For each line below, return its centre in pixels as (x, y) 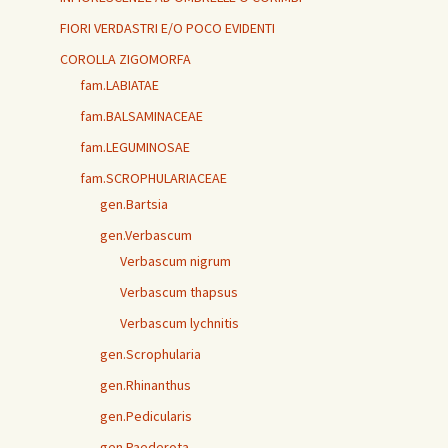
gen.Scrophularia (150, 354)
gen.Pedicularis (146, 416)
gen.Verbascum (146, 235)
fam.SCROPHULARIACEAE (153, 178)
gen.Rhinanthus (145, 385)
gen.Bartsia (134, 204)
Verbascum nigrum (175, 261)
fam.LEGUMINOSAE (135, 147)
